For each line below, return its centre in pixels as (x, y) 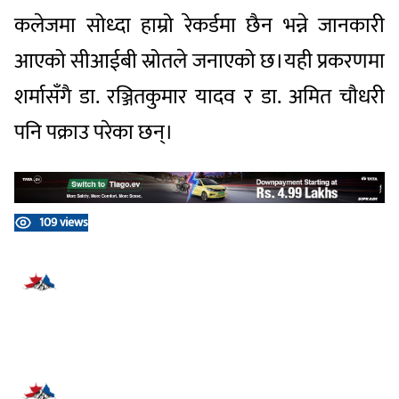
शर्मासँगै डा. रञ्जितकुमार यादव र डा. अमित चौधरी (199, 98)
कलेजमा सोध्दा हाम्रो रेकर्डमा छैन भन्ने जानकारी (199, 26)
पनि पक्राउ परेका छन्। (94, 133)
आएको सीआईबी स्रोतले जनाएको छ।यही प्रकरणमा (199, 62)
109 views (64, 222)
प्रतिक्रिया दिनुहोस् (126, 282)
